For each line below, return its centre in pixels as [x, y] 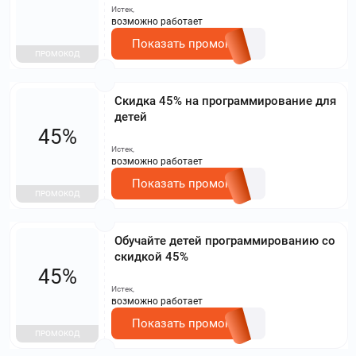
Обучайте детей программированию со [225, 240]
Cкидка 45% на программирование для [225, 101]
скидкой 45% [151, 256]
